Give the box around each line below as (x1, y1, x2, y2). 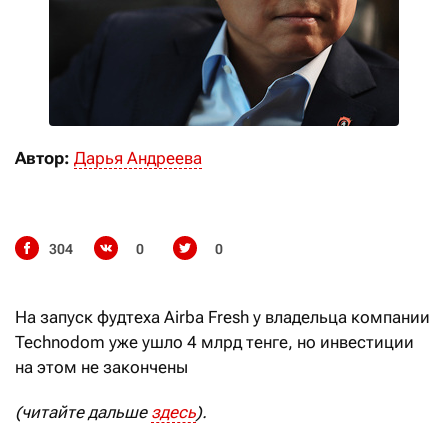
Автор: (15, 148, 70, 169)
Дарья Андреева (74, 148, 202, 169)
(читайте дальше (15, 402, 151, 423)
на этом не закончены (15, 357, 188, 378)
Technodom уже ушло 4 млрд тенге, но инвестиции (15, 332, 414, 353)
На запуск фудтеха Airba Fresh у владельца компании (15, 307, 430, 328)
